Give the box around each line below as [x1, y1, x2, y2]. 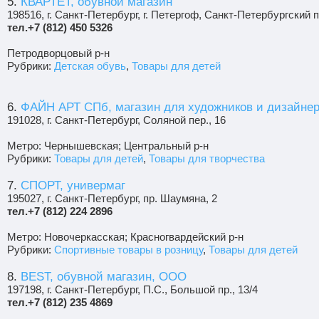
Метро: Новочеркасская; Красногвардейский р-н [7, 230, 244, 243]
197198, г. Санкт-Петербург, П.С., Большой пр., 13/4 [7, 283, 258, 296]
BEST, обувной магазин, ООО [21, 269, 187, 283]
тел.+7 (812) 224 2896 [7, 204, 113, 217]
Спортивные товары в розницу [54, 243, 203, 256]
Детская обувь [54, 59, 126, 72]
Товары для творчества [149, 152, 265, 164]
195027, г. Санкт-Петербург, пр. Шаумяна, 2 [7, 192, 217, 204]
